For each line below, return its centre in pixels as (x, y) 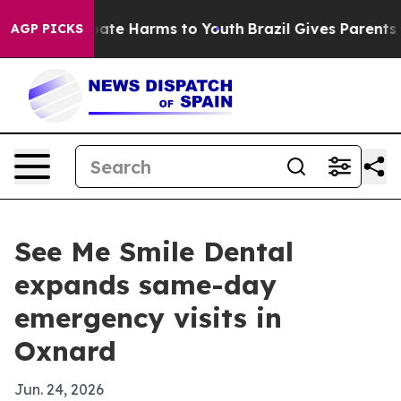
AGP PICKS (47, 29)
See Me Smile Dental (154, 252)
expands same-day (145, 285)
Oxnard (65, 351)
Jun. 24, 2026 (59, 389)
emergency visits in (148, 318)
